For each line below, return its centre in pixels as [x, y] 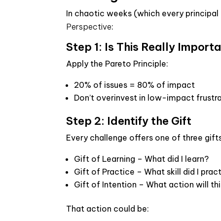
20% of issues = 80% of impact [135, 85]
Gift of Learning [105, 159]
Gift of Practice [105, 172]
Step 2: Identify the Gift [129, 121]
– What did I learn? [172, 159]
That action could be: [108, 209]
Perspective [89, 27]
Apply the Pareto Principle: [117, 64]
